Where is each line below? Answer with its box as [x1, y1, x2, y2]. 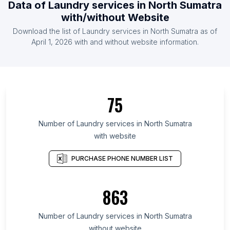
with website [94, 131, 136, 141]
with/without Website [61, 11, 169, 24]
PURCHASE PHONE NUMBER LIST [71, 154, 173, 162]
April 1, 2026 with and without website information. [31, 37, 199, 47]
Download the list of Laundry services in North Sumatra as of [13, 27, 217, 36]
